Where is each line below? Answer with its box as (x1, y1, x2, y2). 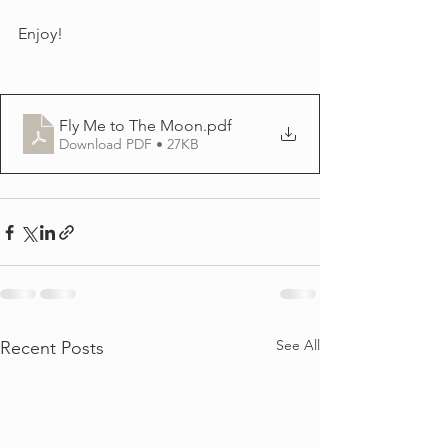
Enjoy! (18, 24, 63, 43)
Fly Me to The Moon (59, 115, 203, 135)
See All (276, 336, 320, 354)
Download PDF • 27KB (59, 134, 199, 153)
